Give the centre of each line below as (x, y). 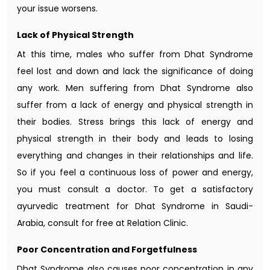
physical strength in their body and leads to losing (135, 138)
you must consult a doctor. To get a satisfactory (135, 189)
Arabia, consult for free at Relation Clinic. (102, 223)
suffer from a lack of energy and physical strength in (135, 105)
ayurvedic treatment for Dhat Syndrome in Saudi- (135, 206)
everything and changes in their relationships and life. (135, 155)
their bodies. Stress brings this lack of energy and (135, 121)
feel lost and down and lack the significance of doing (135, 71)
